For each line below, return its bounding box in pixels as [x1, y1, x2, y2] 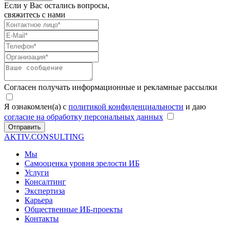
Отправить [8, 123, 41, 131]
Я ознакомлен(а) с [4, 102, 68, 111]
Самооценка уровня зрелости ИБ [25, 158, 140, 168]
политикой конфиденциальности [68, 102, 184, 111]
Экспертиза [25, 186, 65, 195]
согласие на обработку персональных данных [4, 112, 163, 121]
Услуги [25, 168, 49, 177]
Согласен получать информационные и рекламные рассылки [4, 82, 217, 91]
